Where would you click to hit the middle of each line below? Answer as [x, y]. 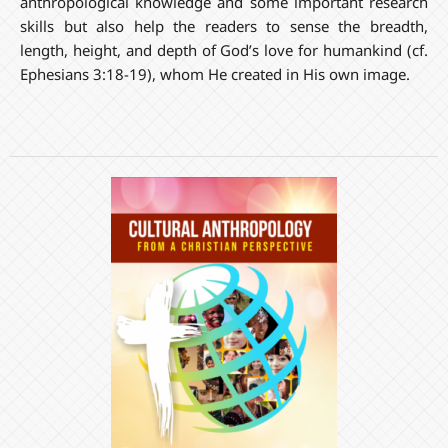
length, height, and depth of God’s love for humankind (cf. [224, 49]
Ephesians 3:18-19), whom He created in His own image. [214, 73]
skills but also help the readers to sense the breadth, [224, 25]
